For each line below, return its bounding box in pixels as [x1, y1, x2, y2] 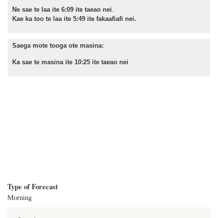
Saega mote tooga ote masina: [12, 41, 104, 49]
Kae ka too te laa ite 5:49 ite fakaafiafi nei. [12, 15, 136, 23]
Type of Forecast [7, 181, 58, 192]
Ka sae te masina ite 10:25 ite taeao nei [12, 58, 128, 66]
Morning [7, 192, 32, 202]
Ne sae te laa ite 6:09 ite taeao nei [12, 6, 112, 14]
